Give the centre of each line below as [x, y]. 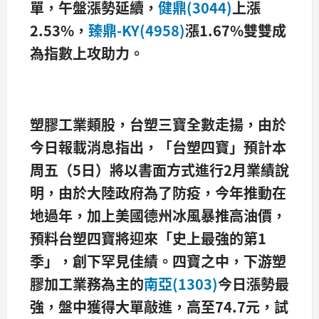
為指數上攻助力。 [87, 53]
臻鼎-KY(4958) [137, 30]
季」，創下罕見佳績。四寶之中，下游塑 [158, 261]
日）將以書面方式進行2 [157, 170]
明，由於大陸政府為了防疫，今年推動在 [158, 193]
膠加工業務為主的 [87, 284]
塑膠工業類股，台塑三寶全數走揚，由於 [158, 125]
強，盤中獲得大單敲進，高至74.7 [138, 307]
